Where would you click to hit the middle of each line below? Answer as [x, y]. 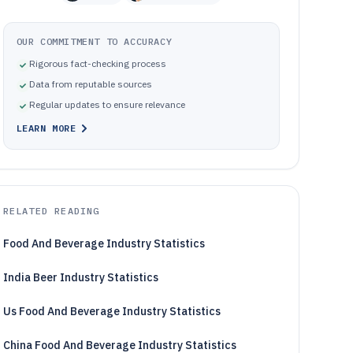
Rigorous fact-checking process [97, 63]
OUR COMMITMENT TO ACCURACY [94, 41]
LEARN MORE [46, 128]
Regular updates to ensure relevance [107, 104]
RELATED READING [51, 211]
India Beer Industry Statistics [80, 277]
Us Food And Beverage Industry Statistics [111, 311]
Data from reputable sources [90, 84]
